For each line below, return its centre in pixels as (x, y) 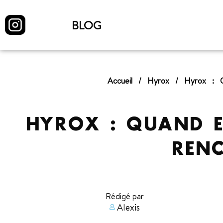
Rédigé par (124, 196)
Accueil (120, 81)
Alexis (128, 207)
